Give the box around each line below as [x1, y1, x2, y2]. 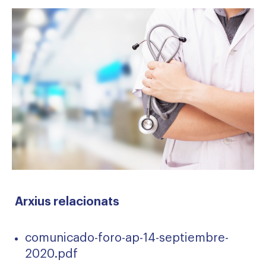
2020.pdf [25, 248, 78, 261]
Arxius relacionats [15, 196, 119, 208]
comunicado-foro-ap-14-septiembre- [25, 232, 229, 245]
